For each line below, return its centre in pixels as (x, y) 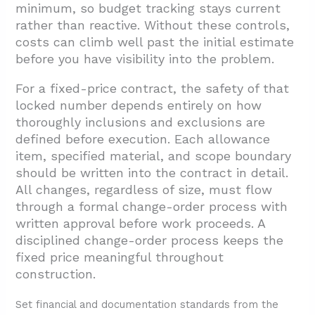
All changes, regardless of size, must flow (144, 189)
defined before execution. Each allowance (143, 139)
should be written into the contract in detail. (152, 172)
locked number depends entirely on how (139, 105)
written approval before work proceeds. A (141, 223)
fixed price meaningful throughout (120, 257)
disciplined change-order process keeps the (150, 240)
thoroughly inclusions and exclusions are (141, 122)
